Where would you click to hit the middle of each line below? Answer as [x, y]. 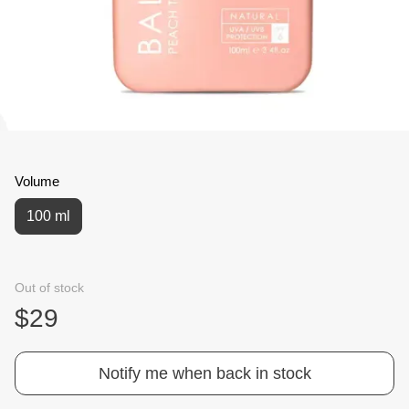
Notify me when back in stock [204, 373]
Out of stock [49, 288]
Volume [37, 181]
